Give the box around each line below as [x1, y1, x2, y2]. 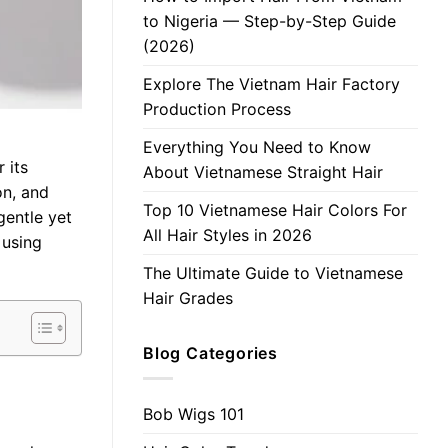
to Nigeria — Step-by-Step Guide [143, 11, 396, 32]
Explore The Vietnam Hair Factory [143, 74, 400, 95]
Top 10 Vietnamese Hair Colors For [143, 200, 407, 221]
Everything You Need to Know [143, 137, 371, 158]
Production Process [143, 99, 291, 120]
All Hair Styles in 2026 [143, 225, 312, 246]
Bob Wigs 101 [143, 403, 244, 424]
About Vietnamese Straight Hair [143, 162, 383, 183]
